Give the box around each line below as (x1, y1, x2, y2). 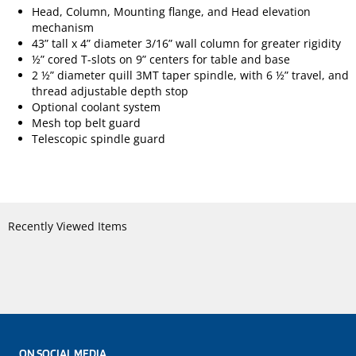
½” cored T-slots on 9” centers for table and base (32, 52, 290, 68)
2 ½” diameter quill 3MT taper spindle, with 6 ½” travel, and (32, 68, 349, 83)
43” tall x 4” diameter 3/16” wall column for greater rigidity (32, 36, 344, 52)
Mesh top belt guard (32, 115, 141, 131)
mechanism (32, 20, 94, 36)
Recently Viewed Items (8, 219, 127, 234)
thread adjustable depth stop (32, 83, 188, 99)
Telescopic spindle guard (32, 131, 165, 147)
